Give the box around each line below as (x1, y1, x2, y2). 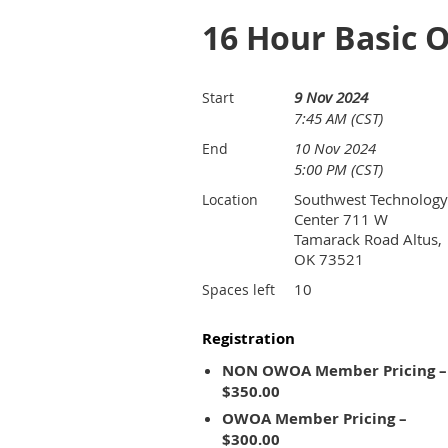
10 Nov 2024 (294, 138, 376, 158)
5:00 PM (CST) (294, 159, 383, 179)
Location (202, 190, 258, 209)
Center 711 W (294, 209, 388, 229)
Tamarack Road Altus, (294, 229, 442, 249)
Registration (202, 328, 295, 349)
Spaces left (202, 280, 275, 299)
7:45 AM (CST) (294, 108, 383, 128)
